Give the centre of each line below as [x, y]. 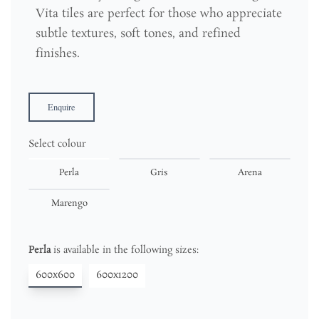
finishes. [58, 53]
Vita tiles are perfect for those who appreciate [159, 14]
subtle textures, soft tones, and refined [138, 33]
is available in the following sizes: [125, 250]
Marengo [69, 203]
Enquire [62, 107]
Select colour [57, 144]
